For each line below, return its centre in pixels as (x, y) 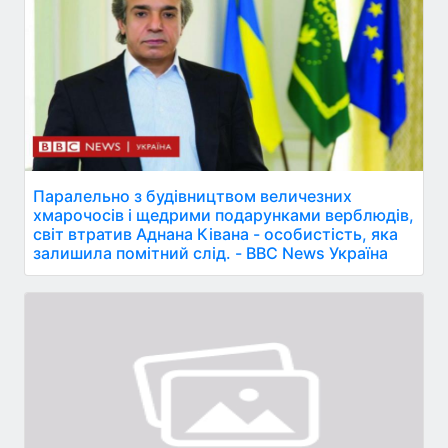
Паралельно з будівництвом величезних (192, 195)
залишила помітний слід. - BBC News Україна (210, 252)
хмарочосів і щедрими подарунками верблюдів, (223, 214)
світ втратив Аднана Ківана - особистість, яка (215, 233)
